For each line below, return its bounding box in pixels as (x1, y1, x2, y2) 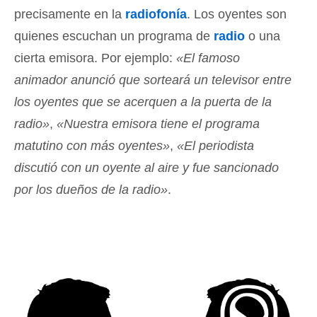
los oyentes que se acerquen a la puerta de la (14, 95, 272, 109)
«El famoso (176, 51, 240, 65)
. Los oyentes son (187, 7, 287, 21)
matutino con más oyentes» (14, 139, 170, 153)
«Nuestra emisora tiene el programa (57, 117, 260, 131)
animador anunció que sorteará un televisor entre (14, 73, 292, 87)
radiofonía (125, 7, 187, 21)
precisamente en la (14, 7, 125, 21)
